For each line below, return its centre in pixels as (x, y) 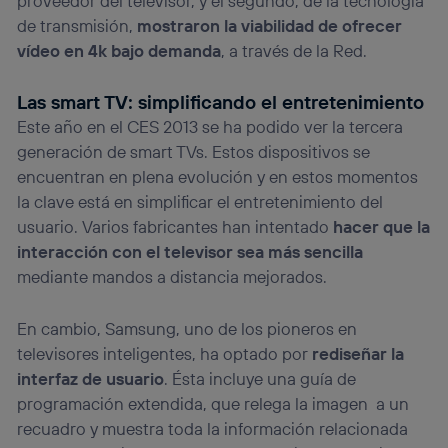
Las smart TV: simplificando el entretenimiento (221, 101)
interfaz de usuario (91, 378)
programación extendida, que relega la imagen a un (213, 403)
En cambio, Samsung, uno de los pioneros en (187, 328)
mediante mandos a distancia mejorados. (172, 276)
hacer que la (382, 226)
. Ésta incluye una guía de (260, 378)
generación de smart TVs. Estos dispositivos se (194, 151)
